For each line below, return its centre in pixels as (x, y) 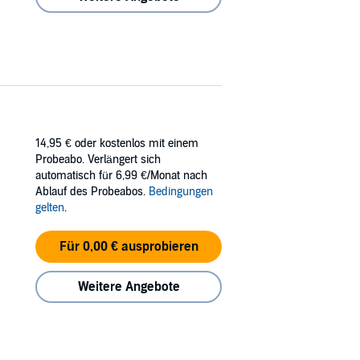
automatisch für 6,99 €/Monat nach (121, 175)
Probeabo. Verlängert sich (98, 159)
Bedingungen (181, 191)
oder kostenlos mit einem (137, 143)
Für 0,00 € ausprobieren (129, 246)
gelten (50, 207)
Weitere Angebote (129, 286)
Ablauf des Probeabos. (92, 191)
